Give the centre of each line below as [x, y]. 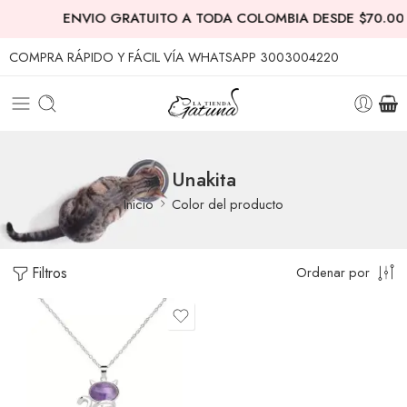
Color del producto [228, 203]
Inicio [139, 203]
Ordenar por [333, 272]
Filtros [50, 273]
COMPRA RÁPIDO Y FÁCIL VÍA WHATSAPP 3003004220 [174, 57]
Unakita [203, 179]
